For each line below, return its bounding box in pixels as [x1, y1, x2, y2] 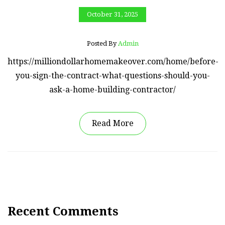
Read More [91, 118, 134, 128]
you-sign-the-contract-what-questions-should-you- [15, 70, 210, 80]
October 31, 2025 [87, 11, 138, 18]
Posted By [86, 39, 118, 47]
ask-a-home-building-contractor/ [49, 84, 176, 94]
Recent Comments [8, 204, 119, 218]
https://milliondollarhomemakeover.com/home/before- [8, 56, 218, 66]
